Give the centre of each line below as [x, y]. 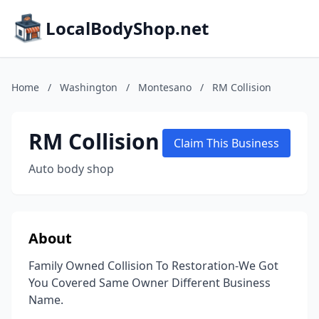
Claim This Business [226, 143]
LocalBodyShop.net [127, 28]
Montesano [165, 87]
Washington [89, 87]
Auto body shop [71, 169]
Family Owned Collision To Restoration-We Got [153, 266]
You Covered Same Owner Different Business [150, 283]
